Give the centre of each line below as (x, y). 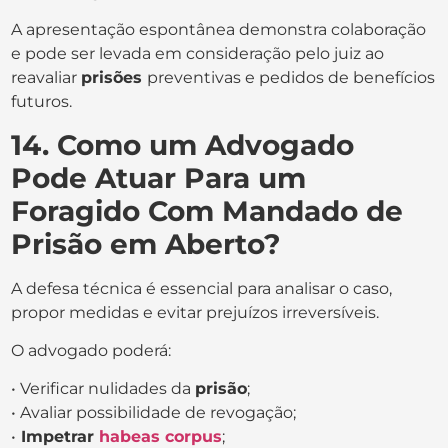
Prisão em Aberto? (146, 243)
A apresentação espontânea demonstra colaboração (219, 30)
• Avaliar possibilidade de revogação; (154, 413)
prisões (114, 78)
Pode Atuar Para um (159, 177)
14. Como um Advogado (183, 144)
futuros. (42, 102)
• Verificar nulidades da (103, 389)
